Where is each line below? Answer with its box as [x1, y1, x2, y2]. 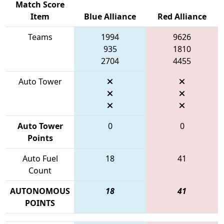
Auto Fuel [22, 152, 58, 164]
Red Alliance [157, 10, 206, 22]
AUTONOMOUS [10, 185, 70, 196]
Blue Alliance [84, 10, 136, 22]
